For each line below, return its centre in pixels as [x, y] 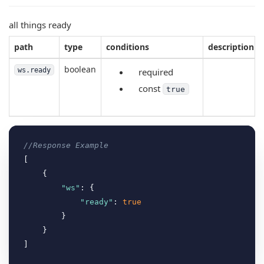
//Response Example [66, 145]
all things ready [40, 25]
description [231, 47]
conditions [128, 47]
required [156, 72]
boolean [80, 69]
